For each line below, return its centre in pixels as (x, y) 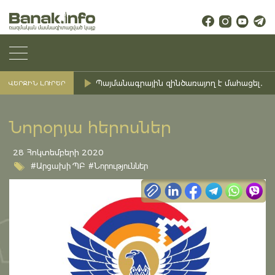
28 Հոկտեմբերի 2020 (58, 153)
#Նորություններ (118, 166)
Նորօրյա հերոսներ (90, 128)
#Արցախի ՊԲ (58, 166)
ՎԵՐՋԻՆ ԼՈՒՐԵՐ (37, 83)
